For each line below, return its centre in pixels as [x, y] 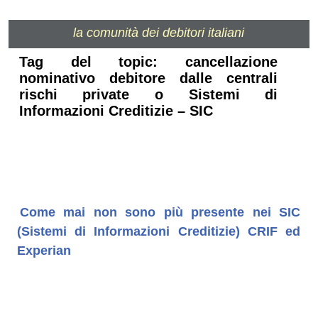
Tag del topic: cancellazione [148, 62]
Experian [44, 250]
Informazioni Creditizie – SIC [116, 111]
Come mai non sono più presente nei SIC [160, 212]
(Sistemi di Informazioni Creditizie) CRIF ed [159, 231]
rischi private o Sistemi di [148, 95]
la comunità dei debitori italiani [159, 33]
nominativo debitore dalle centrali [148, 78]
